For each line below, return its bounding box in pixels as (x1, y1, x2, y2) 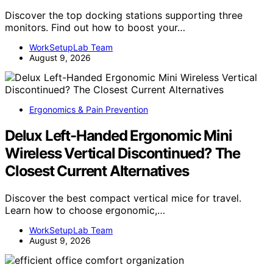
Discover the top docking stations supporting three (5, 9, 243, 22)
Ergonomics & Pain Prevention (29, 104, 148, 115)
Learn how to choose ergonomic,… (5, 204, 165, 217)
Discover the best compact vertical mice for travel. (5, 192, 241, 205)
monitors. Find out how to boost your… (5, 21, 185, 34)
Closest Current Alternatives (5, 162, 189, 180)
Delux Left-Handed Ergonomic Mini (5, 127, 232, 145)
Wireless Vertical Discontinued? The (5, 144, 240, 163)
